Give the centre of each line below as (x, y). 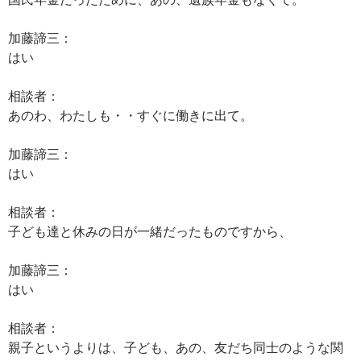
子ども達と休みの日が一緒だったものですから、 (150, 231)
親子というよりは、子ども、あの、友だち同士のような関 (176, 347)
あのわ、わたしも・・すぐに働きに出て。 (131, 115)
